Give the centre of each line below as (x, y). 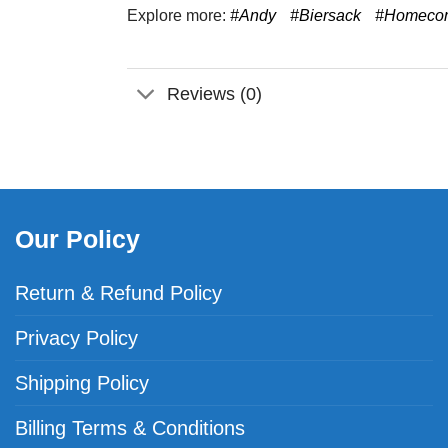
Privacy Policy (76, 338)
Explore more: (178, 15)
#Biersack (325, 15)
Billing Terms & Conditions (130, 428)
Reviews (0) (215, 93)
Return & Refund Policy (118, 293)
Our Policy (77, 238)
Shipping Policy (82, 383)
